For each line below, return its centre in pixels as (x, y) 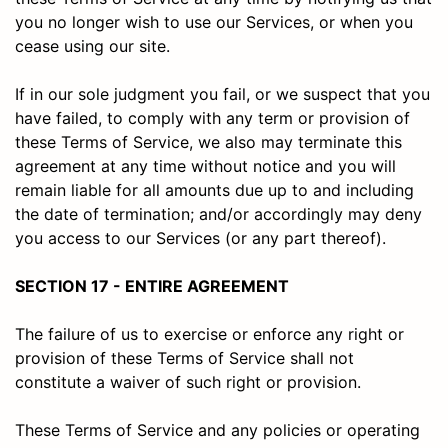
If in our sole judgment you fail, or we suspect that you (222, 93)
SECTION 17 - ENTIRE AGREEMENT (152, 285)
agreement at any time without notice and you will (205, 165)
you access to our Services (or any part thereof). (200, 237)
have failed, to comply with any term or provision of (212, 117)
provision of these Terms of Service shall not (184, 357)
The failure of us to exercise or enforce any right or (209, 333)
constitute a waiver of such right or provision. (188, 381)
